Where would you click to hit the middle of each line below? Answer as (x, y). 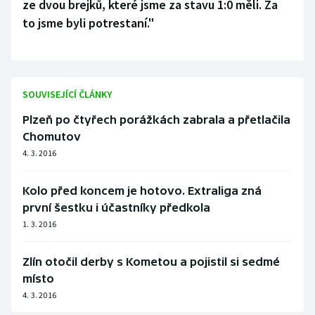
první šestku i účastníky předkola (116, 208)
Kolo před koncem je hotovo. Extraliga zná (142, 191)
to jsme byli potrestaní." (88, 23)
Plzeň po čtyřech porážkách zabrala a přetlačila (156, 120)
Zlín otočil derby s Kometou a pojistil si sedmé (151, 262)
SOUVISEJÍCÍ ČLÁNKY (67, 95)
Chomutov (52, 137)
